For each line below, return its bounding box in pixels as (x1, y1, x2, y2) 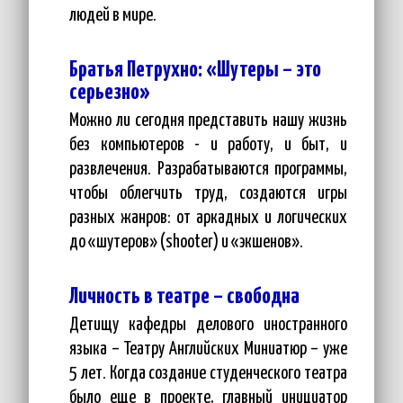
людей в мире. (69, 7, 157, 24)
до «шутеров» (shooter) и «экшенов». (69, 234, 303, 251)
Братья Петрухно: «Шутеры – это (69, 59, 321, 81)
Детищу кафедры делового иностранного (69, 317, 347, 334)
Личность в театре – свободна (69, 286, 300, 308)
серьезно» (69, 82, 150, 103)
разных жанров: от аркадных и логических (69, 210, 347, 227)
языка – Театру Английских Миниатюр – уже (69, 341, 347, 358)
